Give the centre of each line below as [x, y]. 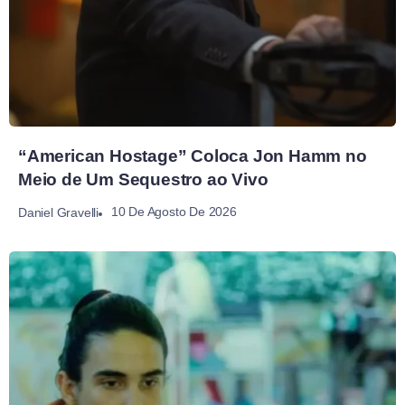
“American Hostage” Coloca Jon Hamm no [193, 156]
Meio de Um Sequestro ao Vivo [143, 180]
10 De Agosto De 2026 [174, 212]
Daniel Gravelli [58, 212]
